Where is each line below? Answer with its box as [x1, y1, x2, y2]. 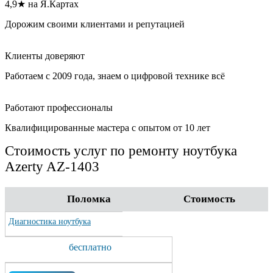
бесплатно [68, 242, 112, 252]
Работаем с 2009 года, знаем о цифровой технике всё [5, 71, 225, 81]
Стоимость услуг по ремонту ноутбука [5, 143, 237, 158]
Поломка [66, 193, 111, 205]
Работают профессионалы [5, 102, 113, 113]
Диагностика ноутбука [9, 217, 91, 226]
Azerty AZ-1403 [5, 159, 99, 174]
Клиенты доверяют [5, 51, 85, 61]
